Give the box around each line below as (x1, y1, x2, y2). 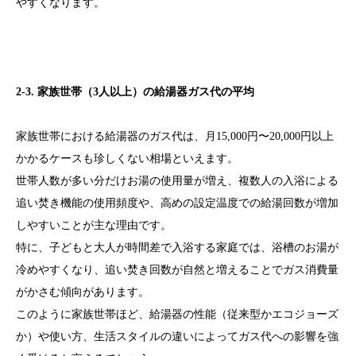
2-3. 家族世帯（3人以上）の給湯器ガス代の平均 (16, 86, 254, 99)
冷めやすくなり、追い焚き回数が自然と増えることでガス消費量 (16, 264, 339, 277)
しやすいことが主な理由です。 (16, 219, 172, 232)
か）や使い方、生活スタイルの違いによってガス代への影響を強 (16, 331, 339, 343)
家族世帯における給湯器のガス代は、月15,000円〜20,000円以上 (16, 130, 334, 143)
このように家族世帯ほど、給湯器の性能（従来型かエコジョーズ (16, 308, 339, 321)
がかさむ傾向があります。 (16, 286, 149, 299)
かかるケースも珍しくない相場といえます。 (16, 153, 238, 165)
